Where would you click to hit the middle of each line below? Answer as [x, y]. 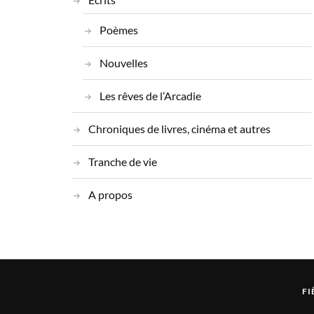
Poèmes [119, 30]
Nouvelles [124, 63]
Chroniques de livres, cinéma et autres [179, 129]
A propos [110, 195]
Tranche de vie [123, 162]
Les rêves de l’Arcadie [151, 96]
